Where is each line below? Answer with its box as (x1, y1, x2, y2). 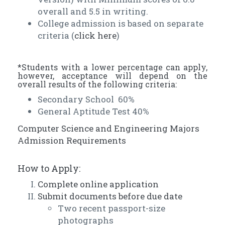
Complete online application (38, 178, 159, 190)
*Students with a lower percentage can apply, (18, 62, 207, 73)
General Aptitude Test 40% (38, 105, 149, 118)
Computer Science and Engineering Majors (18, 123, 199, 135)
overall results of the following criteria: (18, 79, 177, 90)
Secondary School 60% (38, 93, 135, 105)
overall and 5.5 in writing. (38, 6, 148, 18)
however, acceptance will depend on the (18, 70, 207, 81)
